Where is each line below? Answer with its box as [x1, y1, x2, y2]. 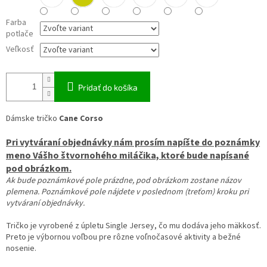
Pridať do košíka [78, 82, 138, 93]
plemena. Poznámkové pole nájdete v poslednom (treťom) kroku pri [6, 186, 249, 198]
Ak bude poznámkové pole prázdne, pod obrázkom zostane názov [6, 175, 241, 187]
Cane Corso [57, 113, 103, 125]
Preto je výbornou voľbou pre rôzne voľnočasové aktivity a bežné [6, 231, 241, 244]
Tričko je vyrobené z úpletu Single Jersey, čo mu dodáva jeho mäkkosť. [6, 220, 261, 232]
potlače [6, 28, 33, 41]
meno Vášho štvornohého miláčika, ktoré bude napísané [6, 149, 249, 163]
